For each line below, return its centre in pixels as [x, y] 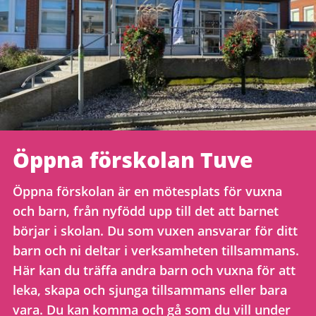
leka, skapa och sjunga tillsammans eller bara [150, 290]
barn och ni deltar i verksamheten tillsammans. [156, 250]
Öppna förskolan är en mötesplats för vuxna [147, 191]
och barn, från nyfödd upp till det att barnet [146, 211]
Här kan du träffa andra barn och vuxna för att [154, 270]
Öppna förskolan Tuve [133, 160]
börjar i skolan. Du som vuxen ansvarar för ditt [155, 231]
